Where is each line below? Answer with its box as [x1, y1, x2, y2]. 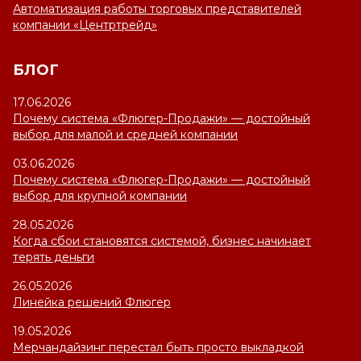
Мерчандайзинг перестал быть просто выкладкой [13, 340, 304, 355]
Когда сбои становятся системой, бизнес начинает [13, 234, 311, 248]
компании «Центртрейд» [13, 18, 157, 32]
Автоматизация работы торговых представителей [13, 2, 301, 16]
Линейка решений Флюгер [13, 295, 171, 309]
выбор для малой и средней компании [13, 127, 238, 142]
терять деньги [13, 250, 94, 264]
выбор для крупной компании [13, 189, 187, 203]
